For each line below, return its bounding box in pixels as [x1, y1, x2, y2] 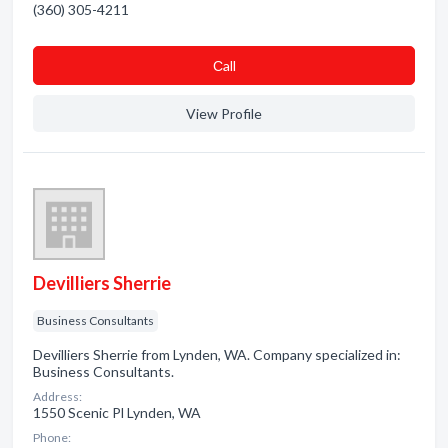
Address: [33, 389, 82, 404]
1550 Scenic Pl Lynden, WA [33, 404, 201, 421]
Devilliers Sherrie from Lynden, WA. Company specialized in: [33, 346, 401, 363]
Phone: [33, 430, 71, 445]
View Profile [186, 105, 262, 122]
